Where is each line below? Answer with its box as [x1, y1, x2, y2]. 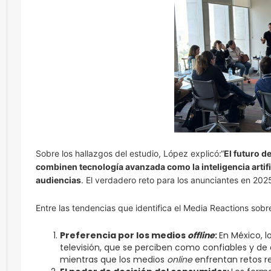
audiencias [36, 175, 81, 185]
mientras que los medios [60, 253, 167, 266]
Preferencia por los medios [60, 229, 188, 241]
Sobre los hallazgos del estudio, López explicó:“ [36, 148, 224, 158]
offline [188, 229, 215, 241]
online [167, 253, 192, 266]
